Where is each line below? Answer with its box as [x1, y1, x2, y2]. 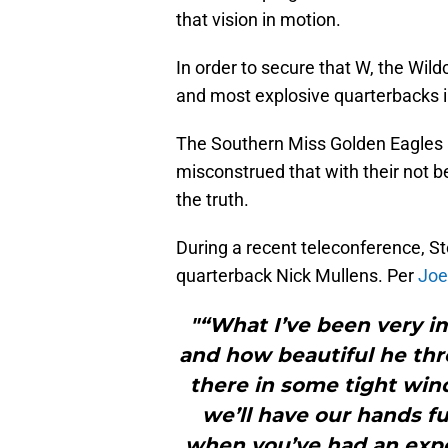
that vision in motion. [176, 9, 341, 31]
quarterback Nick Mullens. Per [176, 265, 418, 287]
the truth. [176, 189, 249, 211]
